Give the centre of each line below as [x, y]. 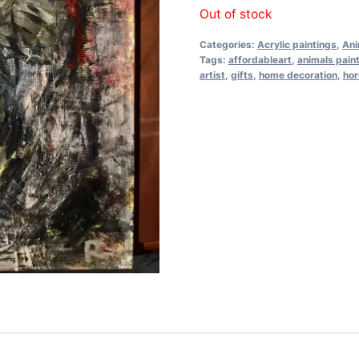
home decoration [298, 75]
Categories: [228, 44]
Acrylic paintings [296, 44]
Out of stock [236, 14]
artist [212, 75]
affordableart [260, 59]
